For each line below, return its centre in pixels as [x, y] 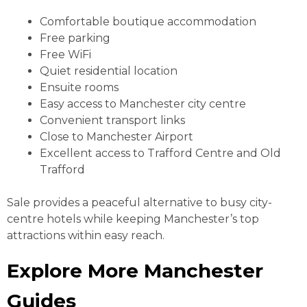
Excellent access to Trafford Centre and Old [160, 153]
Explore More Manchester [135, 270]
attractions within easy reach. [86, 235]
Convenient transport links [112, 120]
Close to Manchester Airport [116, 136]
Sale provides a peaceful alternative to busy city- [139, 202]
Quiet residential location [109, 71]
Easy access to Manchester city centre [143, 103]
